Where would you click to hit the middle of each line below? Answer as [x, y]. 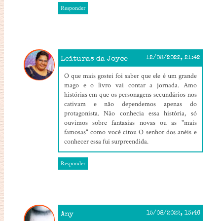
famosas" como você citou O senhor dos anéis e [130, 132]
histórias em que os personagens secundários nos [130, 94]
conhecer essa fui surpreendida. [106, 141]
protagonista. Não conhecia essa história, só [130, 113]
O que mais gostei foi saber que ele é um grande [130, 76]
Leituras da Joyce [94, 59]
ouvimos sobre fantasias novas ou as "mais [130, 123]
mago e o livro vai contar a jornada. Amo [130, 85]
